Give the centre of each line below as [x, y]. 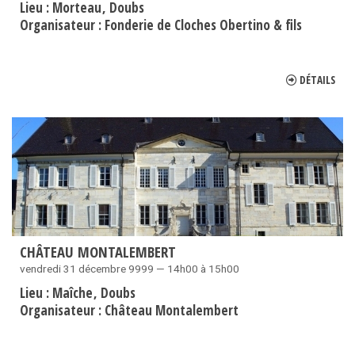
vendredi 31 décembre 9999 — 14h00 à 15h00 [130, 269]
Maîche [74, 293]
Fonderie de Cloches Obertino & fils [203, 25]
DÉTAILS [317, 80]
